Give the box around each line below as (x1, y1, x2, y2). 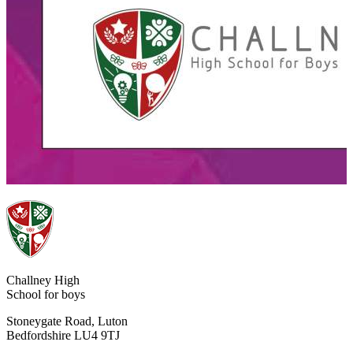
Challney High (6, 273, 80, 288)
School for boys (6, 288, 85, 302)
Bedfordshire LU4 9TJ (6, 329, 120, 343)
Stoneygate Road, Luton (6, 314, 128, 329)
